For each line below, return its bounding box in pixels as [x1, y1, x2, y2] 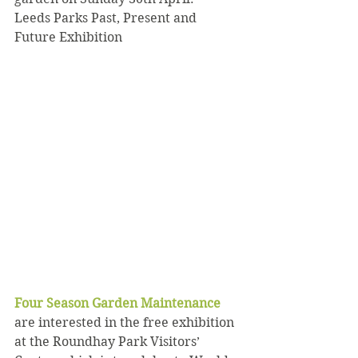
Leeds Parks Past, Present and [14, 10, 200, 26]
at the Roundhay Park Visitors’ [14, 334, 203, 349]
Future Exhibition [14, 30, 122, 45]
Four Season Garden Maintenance [14, 296, 224, 311]
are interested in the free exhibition [14, 315, 237, 330]
